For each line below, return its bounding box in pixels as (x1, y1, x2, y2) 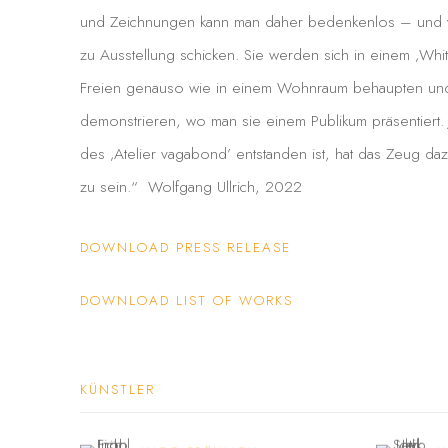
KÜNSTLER (80, 380, 156, 400)
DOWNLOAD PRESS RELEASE (80, 238, 292, 258)
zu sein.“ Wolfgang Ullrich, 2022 (80, 175, 302, 199)
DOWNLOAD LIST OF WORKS (80, 291, 294, 311)
